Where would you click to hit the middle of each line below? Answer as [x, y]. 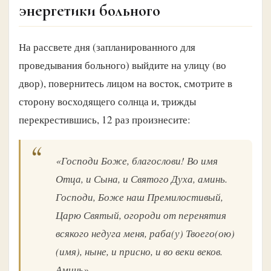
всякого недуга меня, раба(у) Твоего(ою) [145, 233]
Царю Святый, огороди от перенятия [141, 215]
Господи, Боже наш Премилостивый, [139, 197]
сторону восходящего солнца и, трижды [107, 101]
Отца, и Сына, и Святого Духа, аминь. [142, 179]
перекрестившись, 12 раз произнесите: [105, 119]
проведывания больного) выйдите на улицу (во [122, 65]
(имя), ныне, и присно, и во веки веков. [139, 252]
